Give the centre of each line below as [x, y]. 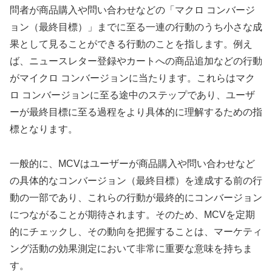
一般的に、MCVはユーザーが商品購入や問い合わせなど [132, 163]
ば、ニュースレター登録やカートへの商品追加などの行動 [136, 61]
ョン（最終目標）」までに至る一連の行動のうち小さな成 [136, 27]
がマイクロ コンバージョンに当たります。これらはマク [132, 78]
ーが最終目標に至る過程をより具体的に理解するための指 [136, 112]
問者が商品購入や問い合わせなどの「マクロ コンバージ [132, 10]
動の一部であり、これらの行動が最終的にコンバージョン [136, 197]
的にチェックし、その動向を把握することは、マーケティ [136, 231]
